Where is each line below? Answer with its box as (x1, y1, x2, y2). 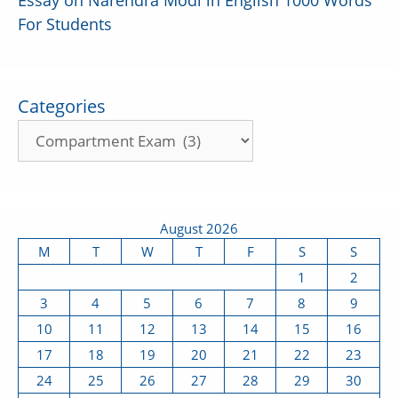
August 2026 (160, 219, 238, 237)
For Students (18, 13, 112, 35)
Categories (18, 94, 106, 118)
